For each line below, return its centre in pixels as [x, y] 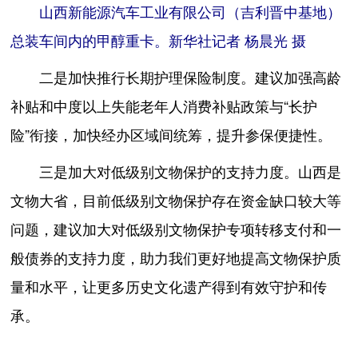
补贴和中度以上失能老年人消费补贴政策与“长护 [164, 106]
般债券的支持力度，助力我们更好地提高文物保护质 [176, 258]
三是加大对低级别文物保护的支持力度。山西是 [176, 171]
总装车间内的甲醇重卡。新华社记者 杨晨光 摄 [159, 40]
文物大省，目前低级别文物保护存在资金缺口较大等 [176, 200]
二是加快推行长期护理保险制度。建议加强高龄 [176, 77]
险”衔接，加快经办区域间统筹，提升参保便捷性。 [171, 135]
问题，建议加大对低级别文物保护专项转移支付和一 [176, 229]
